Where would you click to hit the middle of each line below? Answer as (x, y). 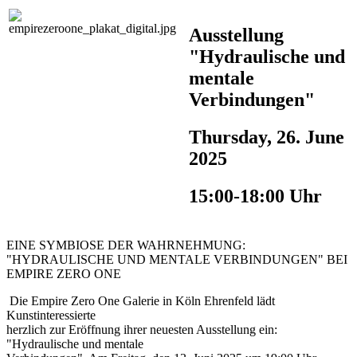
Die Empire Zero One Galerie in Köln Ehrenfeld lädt (141, 300)
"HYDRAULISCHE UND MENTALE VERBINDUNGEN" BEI (177, 259)
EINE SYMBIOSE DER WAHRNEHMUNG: (126, 245)
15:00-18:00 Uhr (255, 196)
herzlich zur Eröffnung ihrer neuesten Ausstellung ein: (142, 329)
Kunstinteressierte (51, 315)
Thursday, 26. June (267, 137)
